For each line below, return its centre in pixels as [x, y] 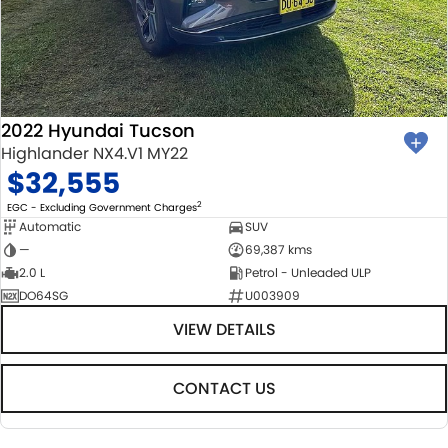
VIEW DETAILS [224, 329]
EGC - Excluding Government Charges [102, 207]
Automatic [50, 226]
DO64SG [43, 295]
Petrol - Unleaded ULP [307, 272]
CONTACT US [224, 388]
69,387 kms [278, 249]
